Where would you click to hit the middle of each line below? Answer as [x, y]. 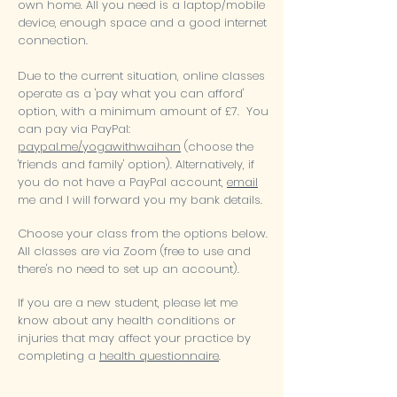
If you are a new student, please [111, 303]
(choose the [217, 147]
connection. [53, 40]
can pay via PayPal [73, 129]
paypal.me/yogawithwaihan [99, 147]
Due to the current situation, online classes [141, 76]
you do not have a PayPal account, [122, 182]
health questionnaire [159, 356]
